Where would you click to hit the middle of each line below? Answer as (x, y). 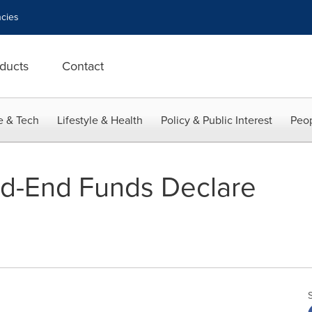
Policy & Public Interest (217, 120)
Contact (83, 66)
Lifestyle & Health (100, 120)
